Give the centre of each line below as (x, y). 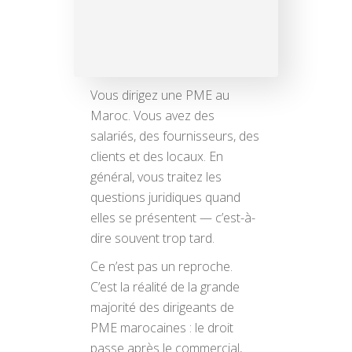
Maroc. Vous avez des (152, 115)
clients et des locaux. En (156, 156)
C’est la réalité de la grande (165, 287)
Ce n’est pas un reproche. (161, 266)
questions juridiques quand (165, 197)
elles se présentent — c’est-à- (172, 218)
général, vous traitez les (156, 177)
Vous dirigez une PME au (159, 95)
